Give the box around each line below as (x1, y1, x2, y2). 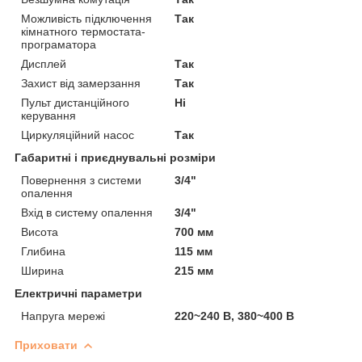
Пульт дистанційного (21, 95, 129, 109)
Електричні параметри (15, 286, 142, 300)
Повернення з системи (21, 173, 141, 187)
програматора (21, 37, 96, 51)
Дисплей (21, 57, 66, 70)
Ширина (21, 263, 64, 277)
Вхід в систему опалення (21, 205, 153, 219)
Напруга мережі (21, 309, 105, 322)
